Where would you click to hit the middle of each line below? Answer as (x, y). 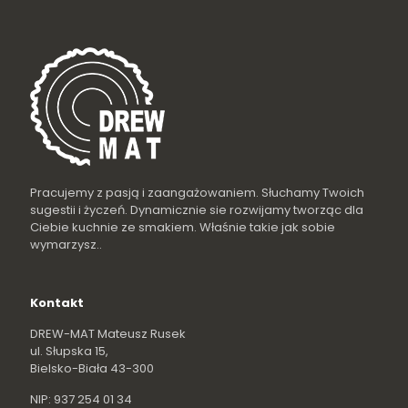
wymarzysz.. (66, 245)
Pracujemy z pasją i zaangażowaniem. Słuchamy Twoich (197, 193)
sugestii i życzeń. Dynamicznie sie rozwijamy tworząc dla (197, 210)
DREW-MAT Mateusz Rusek (108, 334)
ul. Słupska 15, (69, 352)
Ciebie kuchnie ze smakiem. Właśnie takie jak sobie (183, 228)
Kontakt (57, 303)
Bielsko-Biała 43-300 (92, 369)
